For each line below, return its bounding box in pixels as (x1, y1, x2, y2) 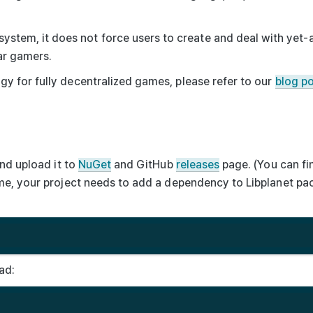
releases (175, 157, 220, 171)
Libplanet (246, 175, 293, 189)
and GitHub (111, 157, 176, 171)
